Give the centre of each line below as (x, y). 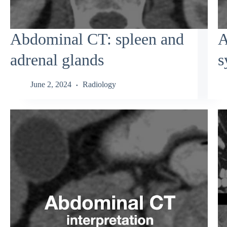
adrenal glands (57, 60)
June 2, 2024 (51, 85)
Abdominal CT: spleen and (97, 39)
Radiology (99, 85)
